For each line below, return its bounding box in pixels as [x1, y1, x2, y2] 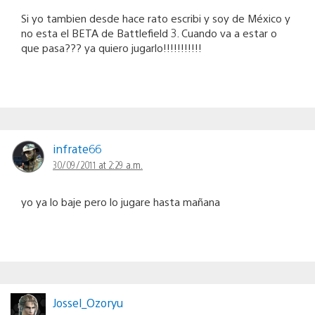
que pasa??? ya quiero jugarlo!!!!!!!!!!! [21, 41, 202, 55]
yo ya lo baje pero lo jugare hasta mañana [21, 195, 220, 209]
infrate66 [53, 141, 101, 157]
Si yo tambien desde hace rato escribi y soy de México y [21, 11, 290, 25]
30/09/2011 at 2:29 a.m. [53, 158, 143, 172]
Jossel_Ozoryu [53, 295, 123, 311]
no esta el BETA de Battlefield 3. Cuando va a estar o [21, 26, 277, 40]
